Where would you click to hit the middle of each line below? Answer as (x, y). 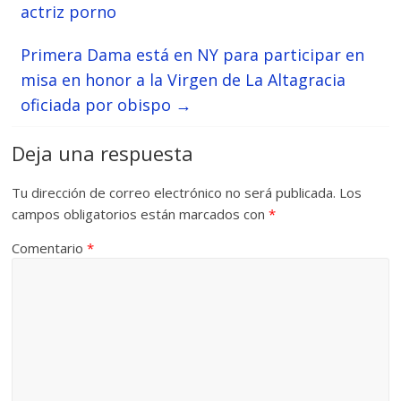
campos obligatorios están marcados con (141, 214)
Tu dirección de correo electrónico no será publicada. (174, 193)
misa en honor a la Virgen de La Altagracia (183, 80)
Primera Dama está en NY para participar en (193, 55)
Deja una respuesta (103, 154)
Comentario (50, 248)
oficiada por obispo (98, 105)
